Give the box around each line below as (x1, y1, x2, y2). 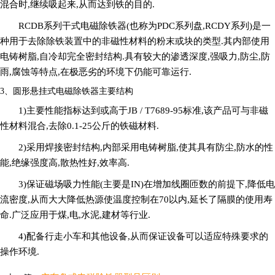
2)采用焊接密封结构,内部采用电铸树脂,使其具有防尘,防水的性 (18, 142, 273, 152)
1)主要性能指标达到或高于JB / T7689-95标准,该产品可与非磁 (18, 105, 268, 115)
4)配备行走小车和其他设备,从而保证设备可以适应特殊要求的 (18, 231, 268, 241)
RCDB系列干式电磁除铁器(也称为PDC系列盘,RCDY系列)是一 (18, 20, 271, 31)
